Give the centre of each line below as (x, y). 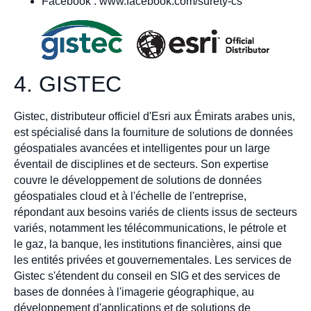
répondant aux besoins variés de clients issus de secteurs (155, 212)
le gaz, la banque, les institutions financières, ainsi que (148, 244)
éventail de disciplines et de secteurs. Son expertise (141, 165)
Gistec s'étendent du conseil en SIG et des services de (147, 276)
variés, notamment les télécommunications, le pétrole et (150, 228)
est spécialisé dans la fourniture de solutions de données (153, 133)
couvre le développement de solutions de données (138, 180)
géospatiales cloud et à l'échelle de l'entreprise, (130, 196)
